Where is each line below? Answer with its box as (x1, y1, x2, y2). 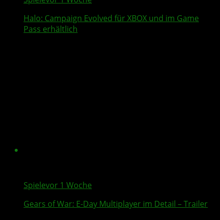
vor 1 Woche (46, 180, 92, 191)
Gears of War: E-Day (24, 198, 97, 210)
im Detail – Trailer (141, 198, 208, 210)
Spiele (24, 180, 46, 191)
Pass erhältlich (24, 24, 78, 35)
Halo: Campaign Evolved (24, 13, 112, 24)
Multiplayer (99, 198, 141, 210)
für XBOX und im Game (112, 13, 199, 24)
